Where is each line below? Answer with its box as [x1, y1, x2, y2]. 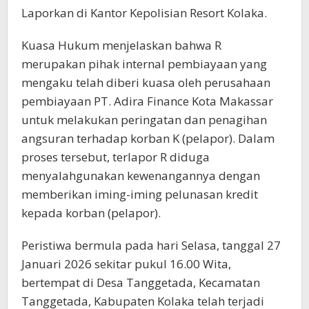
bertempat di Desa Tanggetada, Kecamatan [21, 274, 260, 290]
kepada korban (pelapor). [21, 204, 161, 221]
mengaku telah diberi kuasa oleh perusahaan [21, 74, 270, 90]
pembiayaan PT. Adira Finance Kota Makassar [21, 92, 273, 109]
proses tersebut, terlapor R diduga [21, 148, 210, 165]
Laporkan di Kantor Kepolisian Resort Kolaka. [21, 4, 267, 21]
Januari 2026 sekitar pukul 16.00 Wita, [21, 255, 231, 272]
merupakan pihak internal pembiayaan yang [21, 55, 267, 72]
